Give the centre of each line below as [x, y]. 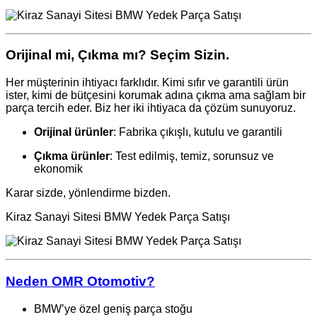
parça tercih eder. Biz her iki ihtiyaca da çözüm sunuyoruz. [151, 108]
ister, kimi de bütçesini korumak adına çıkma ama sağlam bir [156, 96]
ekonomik [58, 169]
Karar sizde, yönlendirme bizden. [88, 193]
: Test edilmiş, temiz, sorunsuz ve [192, 156]
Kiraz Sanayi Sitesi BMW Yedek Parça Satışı [118, 217]
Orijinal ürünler [74, 132]
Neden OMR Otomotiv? [80, 281]
